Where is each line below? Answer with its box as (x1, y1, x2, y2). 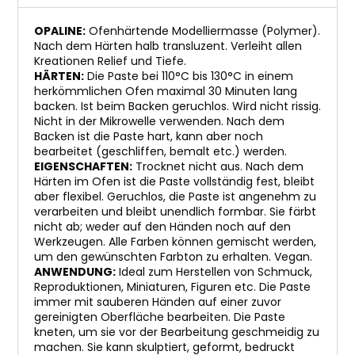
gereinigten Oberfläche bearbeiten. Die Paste (34, 309, 285, 325)
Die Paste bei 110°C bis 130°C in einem (84, 68, 293, 84)
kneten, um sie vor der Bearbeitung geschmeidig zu (34, 324, 319, 340)
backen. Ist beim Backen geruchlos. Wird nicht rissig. (34, 98, 321, 114)
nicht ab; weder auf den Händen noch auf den (34, 219, 291, 235)
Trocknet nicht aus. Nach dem (132, 158, 303, 174)
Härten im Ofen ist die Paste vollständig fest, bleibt (34, 174, 315, 189)
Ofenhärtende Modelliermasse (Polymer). (86, 23, 320, 39)
